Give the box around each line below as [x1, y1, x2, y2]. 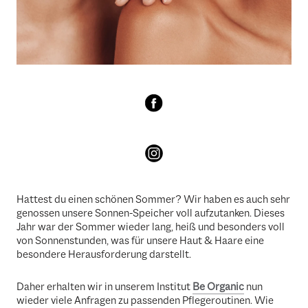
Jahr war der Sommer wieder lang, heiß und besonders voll [16, 220, 285, 234]
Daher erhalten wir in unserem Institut [16, 280, 192, 294]
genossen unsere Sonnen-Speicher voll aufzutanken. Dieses [16, 206, 285, 221]
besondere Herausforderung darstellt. [16, 247, 191, 262]
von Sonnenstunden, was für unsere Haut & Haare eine [16, 234, 264, 248]
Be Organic [192, 280, 244, 294]
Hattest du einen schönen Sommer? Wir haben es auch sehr [16, 192, 290, 207]
